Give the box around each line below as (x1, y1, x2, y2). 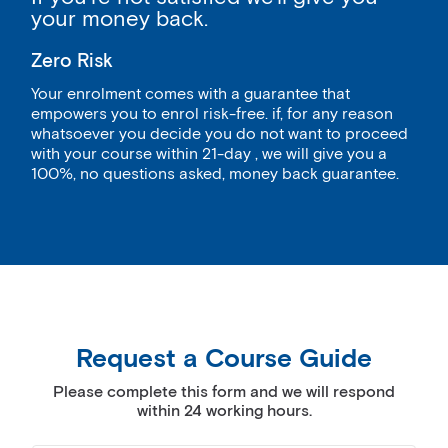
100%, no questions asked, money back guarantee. (31, 164, 399, 186)
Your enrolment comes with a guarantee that (31, 84, 350, 106)
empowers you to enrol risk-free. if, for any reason (31, 104, 393, 126)
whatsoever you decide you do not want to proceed (31, 124, 408, 146)
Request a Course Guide (76, 343, 372, 377)
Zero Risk (31, 49, 113, 75)
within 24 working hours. (136, 401, 312, 423)
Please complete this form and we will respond (53, 382, 395, 404)
